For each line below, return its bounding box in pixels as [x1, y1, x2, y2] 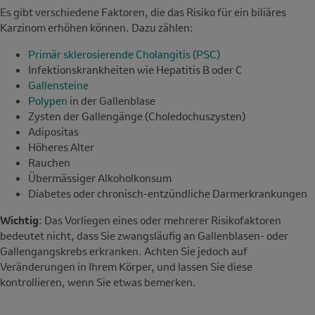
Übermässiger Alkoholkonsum [28, 171, 172, 186]
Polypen [28, 94, 67, 108]
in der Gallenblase [67, 94, 155, 108]
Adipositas [28, 124, 79, 139]
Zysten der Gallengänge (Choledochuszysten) [28, 109, 245, 124]
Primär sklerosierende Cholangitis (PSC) [28, 47, 220, 62]
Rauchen [28, 155, 70, 170]
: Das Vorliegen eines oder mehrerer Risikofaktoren [39, 213, 281, 228]
